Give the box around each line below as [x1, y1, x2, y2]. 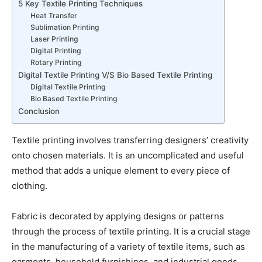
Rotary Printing [30, 58, 82, 67]
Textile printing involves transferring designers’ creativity [12, 135, 249, 146]
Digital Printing [30, 46, 84, 56]
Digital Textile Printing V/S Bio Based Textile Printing [18, 70, 212, 80]
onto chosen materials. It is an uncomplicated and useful [12, 150, 244, 161]
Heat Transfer [30, 11, 78, 20]
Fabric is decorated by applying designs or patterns [12, 211, 224, 222]
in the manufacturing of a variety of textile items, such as [12, 241, 245, 253]
